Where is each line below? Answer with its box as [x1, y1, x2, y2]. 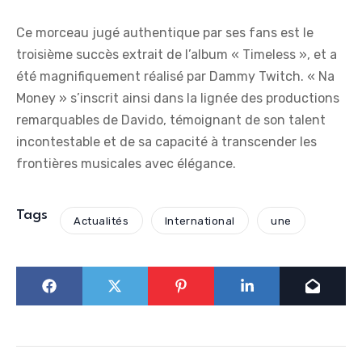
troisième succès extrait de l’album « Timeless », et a [16, 47, 337, 63]
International [164, 214, 235, 227]
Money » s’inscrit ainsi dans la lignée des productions [16, 90, 339, 107]
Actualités [74, 214, 129, 227]
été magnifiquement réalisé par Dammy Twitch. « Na [16, 69, 335, 85]
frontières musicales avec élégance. [16, 156, 236, 172]
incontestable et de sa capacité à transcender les [16, 134, 317, 150]
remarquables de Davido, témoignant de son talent [16, 112, 326, 128]
